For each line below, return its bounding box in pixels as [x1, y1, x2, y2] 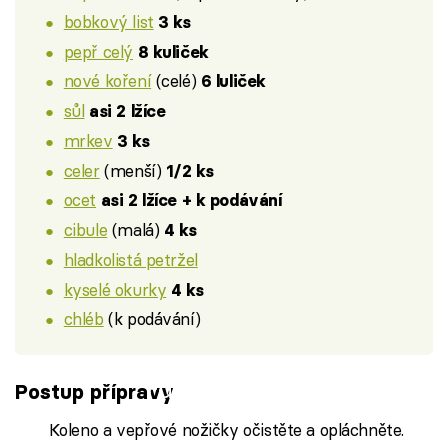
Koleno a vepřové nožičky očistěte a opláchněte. [48, 418, 404, 440]
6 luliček [200, 71, 266, 92]
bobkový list [63, 10, 154, 32]
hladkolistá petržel [63, 248, 198, 270]
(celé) [151, 70, 201, 92]
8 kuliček [137, 41, 209, 62]
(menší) [99, 159, 166, 181]
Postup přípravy [15, 379, 174, 405]
